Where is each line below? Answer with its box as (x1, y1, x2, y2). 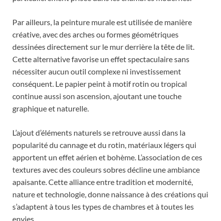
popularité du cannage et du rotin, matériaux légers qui (12, 140, 196, 150)
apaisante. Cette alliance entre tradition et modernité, (12, 177, 193, 187)
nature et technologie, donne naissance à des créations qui (12, 189, 208, 199)
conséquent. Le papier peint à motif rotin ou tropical (12, 79, 187, 89)
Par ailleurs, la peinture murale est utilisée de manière (12, 17, 192, 27)
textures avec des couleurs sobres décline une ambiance (12, 165, 200, 175)
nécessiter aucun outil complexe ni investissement (12, 67, 181, 76)
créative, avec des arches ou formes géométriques (12, 30, 179, 39)
